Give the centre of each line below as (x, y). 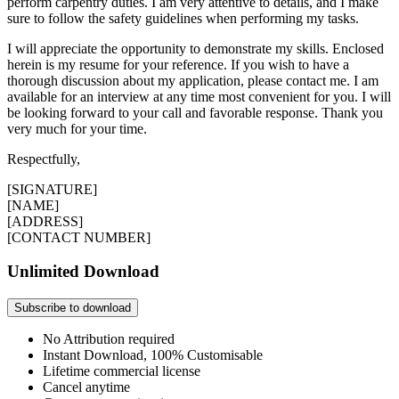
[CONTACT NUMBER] (79, 237)
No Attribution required (109, 338)
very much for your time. (81, 128)
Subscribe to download (73, 307)
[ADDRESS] (45, 221)
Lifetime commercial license (122, 370)
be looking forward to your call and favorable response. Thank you (195, 112)
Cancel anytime (86, 387)
